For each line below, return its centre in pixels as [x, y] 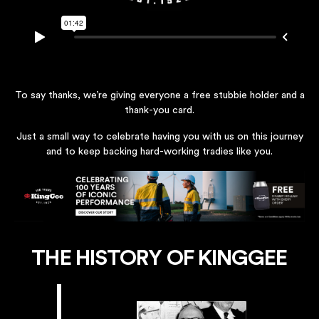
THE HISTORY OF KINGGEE [159, 259]
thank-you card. [159, 110]
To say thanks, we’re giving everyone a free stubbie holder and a [159, 95]
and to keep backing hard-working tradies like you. [159, 151]
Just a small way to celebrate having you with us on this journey [159, 136]
